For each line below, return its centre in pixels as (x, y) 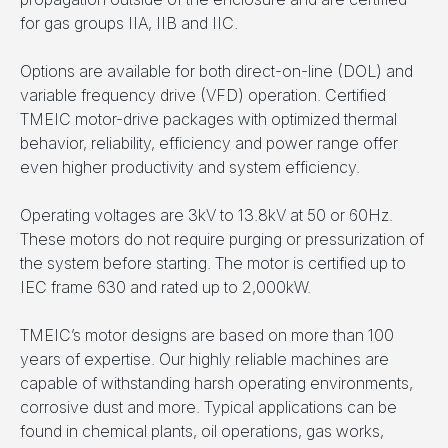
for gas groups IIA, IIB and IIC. (129, 23)
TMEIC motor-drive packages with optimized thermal (208, 119)
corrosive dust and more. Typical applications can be (208, 407)
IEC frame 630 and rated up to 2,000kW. (165, 287)
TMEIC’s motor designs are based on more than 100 (207, 335)
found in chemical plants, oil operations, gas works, (202, 431)
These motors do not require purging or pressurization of (222, 239)
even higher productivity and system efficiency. (190, 167)
